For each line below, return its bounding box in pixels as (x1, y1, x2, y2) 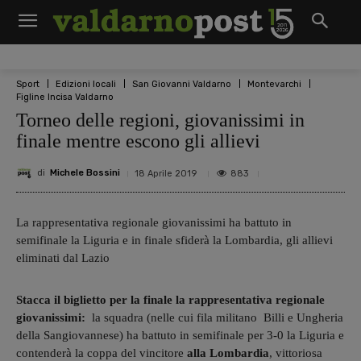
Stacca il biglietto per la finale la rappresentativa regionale (16, 293, 325, 306)
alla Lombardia (187, 346, 269, 359)
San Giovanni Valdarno (132, 78, 231, 89)
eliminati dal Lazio (16, 251, 110, 264)
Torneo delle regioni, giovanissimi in (16, 109, 305, 131)
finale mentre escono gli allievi (16, 130, 260, 151)
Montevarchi (247, 78, 301, 89)
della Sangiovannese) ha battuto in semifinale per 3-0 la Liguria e (16, 328, 344, 342)
